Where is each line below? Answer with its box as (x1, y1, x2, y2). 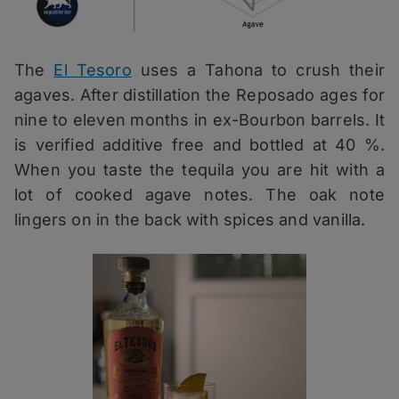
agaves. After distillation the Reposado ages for (14, 85, 385, 104)
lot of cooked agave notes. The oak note (14, 184, 385, 204)
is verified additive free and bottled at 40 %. (14, 134, 385, 154)
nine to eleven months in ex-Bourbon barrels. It (14, 110, 385, 129)
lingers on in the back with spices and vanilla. (14, 209, 366, 229)
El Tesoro (53, 60, 132, 79)
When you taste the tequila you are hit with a (14, 159, 385, 179)
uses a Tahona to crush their (131, 60, 385, 79)
